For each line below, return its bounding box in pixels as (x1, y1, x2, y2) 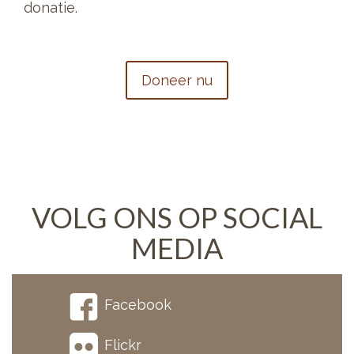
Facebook (104, 296, 172, 314)
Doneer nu (141, 71, 213, 88)
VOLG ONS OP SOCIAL (32, 199, 322, 235)
